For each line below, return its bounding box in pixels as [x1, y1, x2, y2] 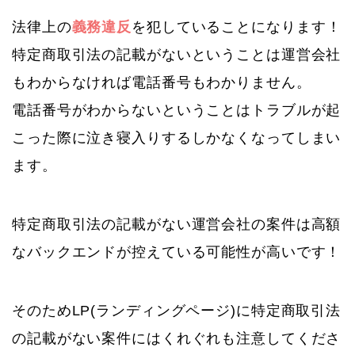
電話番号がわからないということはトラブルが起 [12, 102, 342, 119]
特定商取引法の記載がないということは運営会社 [12, 47, 342, 63]
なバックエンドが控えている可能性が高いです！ [12, 244, 342, 261]
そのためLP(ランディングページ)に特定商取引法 [12, 303, 342, 319]
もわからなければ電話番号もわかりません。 [12, 74, 311, 91]
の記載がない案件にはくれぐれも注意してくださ [12, 330, 342, 347]
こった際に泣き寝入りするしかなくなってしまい [12, 130, 342, 147]
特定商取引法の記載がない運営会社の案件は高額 [12, 216, 342, 233]
